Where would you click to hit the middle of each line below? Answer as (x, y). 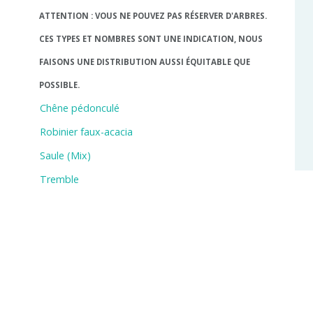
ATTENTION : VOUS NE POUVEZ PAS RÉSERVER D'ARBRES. (153, 16)
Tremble (59, 180)
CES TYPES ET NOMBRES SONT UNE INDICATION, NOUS (151, 39)
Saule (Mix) (65, 156)
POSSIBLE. (59, 85)
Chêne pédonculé (79, 108)
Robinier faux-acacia (86, 132)
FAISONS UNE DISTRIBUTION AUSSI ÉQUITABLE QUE (144, 62)
